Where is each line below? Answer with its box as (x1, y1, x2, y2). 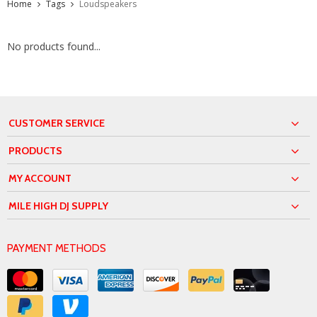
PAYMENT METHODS (7, 241, 106, 255)
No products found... (7, 39, 100, 53)
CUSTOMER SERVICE (8, 116, 105, 129)
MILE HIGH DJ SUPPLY (8, 199, 108, 212)
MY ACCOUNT (8, 171, 71, 185)
